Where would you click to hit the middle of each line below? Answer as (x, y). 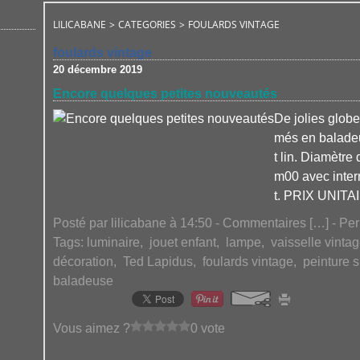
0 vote (208, 328)
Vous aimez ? (92, 328)
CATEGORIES (147, 25)
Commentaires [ (268, 223)
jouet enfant (183, 242)
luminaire (113, 242)
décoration (83, 262)
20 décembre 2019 (98, 70)
